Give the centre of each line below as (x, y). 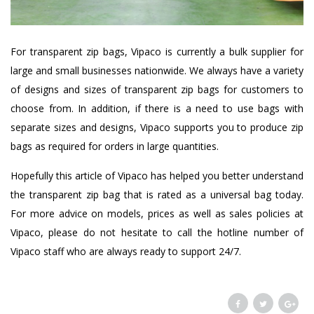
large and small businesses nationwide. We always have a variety (157, 71)
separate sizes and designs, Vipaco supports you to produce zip (157, 128)
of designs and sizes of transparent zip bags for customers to (157, 90)
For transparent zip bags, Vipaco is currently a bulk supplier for (157, 52)
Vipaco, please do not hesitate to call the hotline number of (157, 233)
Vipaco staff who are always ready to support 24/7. (126, 252)
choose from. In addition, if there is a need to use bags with (157, 109)
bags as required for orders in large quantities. (115, 146)
